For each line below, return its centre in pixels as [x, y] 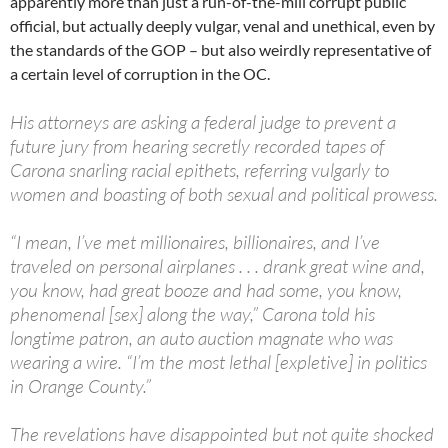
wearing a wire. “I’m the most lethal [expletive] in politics [218, 362]
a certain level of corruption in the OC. [140, 74]
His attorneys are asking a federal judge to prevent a [203, 122]
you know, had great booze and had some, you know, [206, 290]
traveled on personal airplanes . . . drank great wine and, [217, 266]
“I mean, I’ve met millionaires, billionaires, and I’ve [195, 242]
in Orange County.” [80, 386]
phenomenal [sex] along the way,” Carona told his [192, 314]
